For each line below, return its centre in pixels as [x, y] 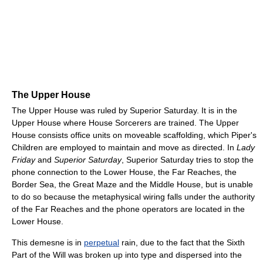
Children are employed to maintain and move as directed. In [124, 147]
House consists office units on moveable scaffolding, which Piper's [134, 135]
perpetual [102, 242]
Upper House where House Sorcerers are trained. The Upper [125, 122]
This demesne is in [48, 242]
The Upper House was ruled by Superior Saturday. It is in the [124, 110]
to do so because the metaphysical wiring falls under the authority [133, 196]
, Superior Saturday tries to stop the [188, 159]
